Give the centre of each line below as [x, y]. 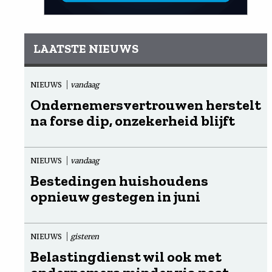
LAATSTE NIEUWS [86, 48]
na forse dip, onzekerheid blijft [133, 120]
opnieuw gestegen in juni [115, 196]
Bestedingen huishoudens [119, 180]
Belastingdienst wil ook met [126, 256]
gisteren [85, 236]
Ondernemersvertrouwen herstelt [146, 104]
